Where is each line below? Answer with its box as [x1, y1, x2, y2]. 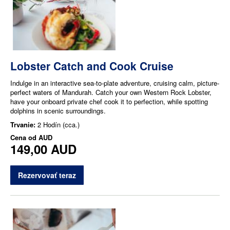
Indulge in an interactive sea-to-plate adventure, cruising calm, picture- [10, 78, 219, 88]
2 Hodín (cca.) [37, 120, 80, 130]
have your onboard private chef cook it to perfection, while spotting [10, 97, 208, 107]
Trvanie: [10, 120, 37, 130]
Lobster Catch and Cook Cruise [10, 58, 174, 74]
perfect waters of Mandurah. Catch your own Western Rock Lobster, [10, 87, 212, 98]
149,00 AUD [10, 140, 76, 158]
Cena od [10, 132, 39, 143]
